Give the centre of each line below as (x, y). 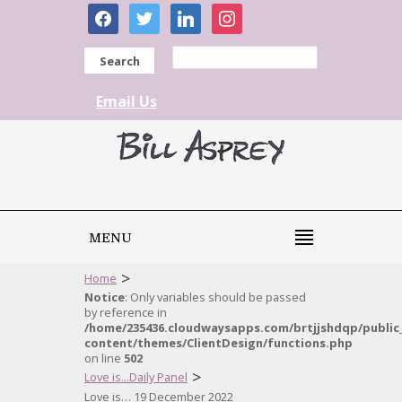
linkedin (196, 13)
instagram (245, 13)
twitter (151, 13)
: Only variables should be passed (215, 297)
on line (104, 358)
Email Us (127, 101)
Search (119, 61)
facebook (118, 13)
